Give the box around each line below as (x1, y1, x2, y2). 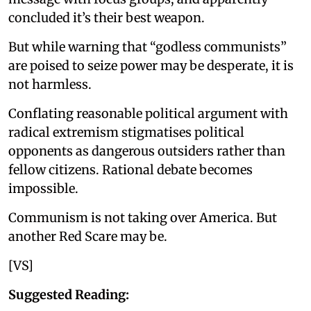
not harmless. (8, 76, 92, 92)
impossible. (8, 180, 78, 196)
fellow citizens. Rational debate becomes (8, 161, 253, 178)
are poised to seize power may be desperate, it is (8, 57, 294, 74)
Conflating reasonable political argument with (8, 105, 288, 121)
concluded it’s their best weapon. (8, 9, 205, 26)
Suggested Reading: (8, 286, 129, 303)
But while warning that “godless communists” (8, 38, 287, 55)
